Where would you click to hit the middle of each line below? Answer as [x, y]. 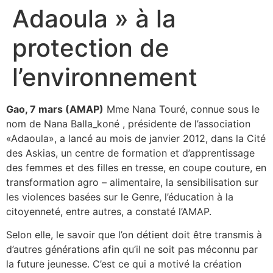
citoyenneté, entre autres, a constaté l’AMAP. [109, 211]
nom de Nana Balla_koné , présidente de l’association [128, 123]
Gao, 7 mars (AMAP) [55, 109]
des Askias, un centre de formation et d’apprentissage [130, 153]
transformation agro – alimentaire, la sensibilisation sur [132, 182]
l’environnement [105, 77]
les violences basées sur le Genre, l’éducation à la [120, 197]
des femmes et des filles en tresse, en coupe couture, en [136, 167]
